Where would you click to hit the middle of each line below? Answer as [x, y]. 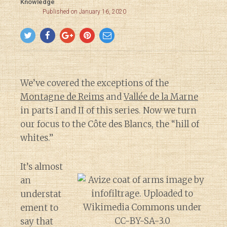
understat [41, 194]
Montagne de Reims [62, 97]
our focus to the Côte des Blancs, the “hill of [110, 124]
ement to [39, 208]
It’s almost [42, 167]
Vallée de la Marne [161, 97]
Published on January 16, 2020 [85, 12]
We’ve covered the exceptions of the [94, 83]
